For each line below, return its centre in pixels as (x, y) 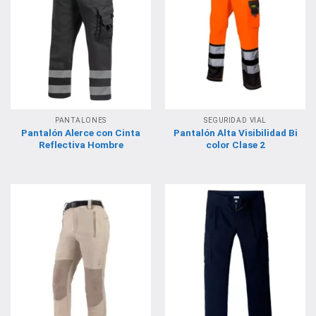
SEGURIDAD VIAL (235, 121)
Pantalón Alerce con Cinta (81, 132)
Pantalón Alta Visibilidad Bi (235, 132)
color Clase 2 (235, 144)
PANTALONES (81, 121)
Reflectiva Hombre (81, 144)
